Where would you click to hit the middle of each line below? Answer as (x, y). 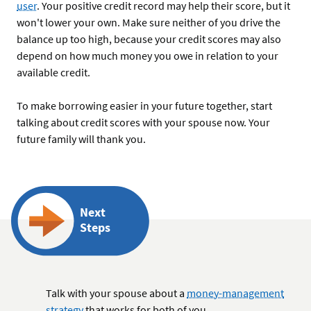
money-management (235, 293)
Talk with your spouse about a (116, 293)
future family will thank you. (82, 139)
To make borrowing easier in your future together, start (144, 106)
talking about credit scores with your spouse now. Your (143, 123)
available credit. (53, 73)
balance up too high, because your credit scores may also (149, 39)
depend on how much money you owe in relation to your (148, 56)
